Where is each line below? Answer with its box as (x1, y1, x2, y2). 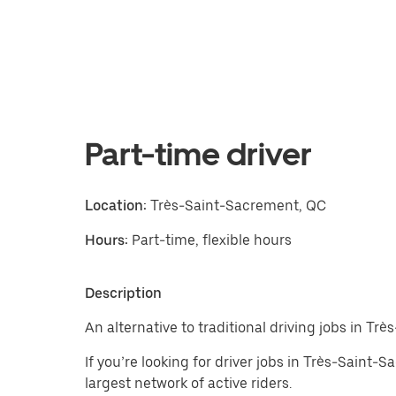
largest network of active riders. (85, 375, 292, 392)
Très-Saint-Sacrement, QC (147, 197, 326, 214)
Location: (85, 197, 147, 214)
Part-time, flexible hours (132, 232, 292, 248)
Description (85, 285, 162, 301)
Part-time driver (85, 135, 312, 173)
